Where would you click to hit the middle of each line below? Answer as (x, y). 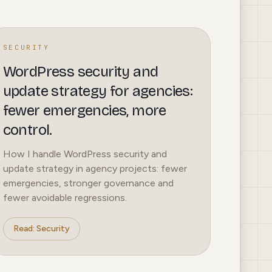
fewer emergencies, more (84, 111)
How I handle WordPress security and (85, 154)
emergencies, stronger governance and (88, 183)
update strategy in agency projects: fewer (95, 169)
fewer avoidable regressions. (65, 198)
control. (27, 130)
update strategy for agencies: (98, 91)
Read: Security (41, 229)
